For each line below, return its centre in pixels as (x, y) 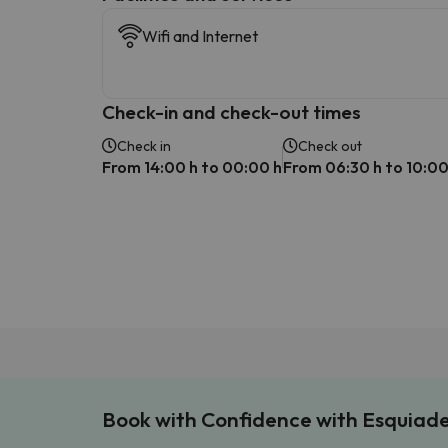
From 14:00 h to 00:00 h (192, 166)
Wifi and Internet (200, 35)
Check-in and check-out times (231, 111)
